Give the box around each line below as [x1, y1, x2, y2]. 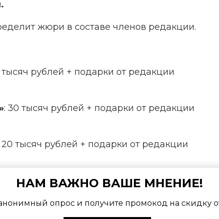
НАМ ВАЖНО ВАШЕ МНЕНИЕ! [16, 175, 203, 190]
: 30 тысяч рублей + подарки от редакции [4, 102, 195, 113]
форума [154, 197, 190, 208]
